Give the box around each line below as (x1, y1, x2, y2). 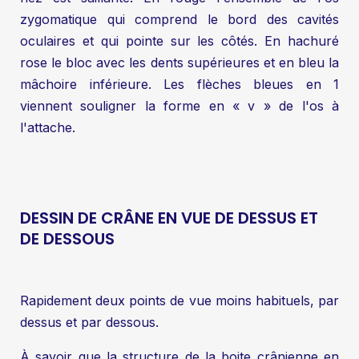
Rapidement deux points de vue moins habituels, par (20, 292, 339, 309)
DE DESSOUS (20, 227, 115, 250)
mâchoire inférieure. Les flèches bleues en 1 (20, 75, 339, 92)
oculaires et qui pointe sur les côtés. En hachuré (20, 32, 339, 49)
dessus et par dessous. (20, 313, 159, 330)
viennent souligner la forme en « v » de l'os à (20, 97, 339, 114)
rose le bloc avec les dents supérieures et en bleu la (20, 54, 339, 71)
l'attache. (20, 119, 75, 135)
